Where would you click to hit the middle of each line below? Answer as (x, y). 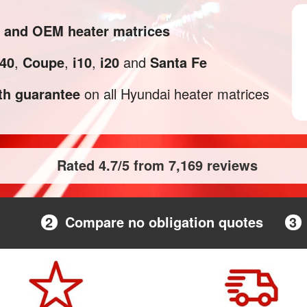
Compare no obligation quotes (164, 222)
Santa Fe (179, 62)
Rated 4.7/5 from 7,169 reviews (157, 165)
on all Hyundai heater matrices (175, 94)
